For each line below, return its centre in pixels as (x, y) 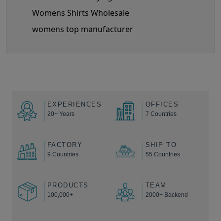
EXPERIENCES (74, 104)
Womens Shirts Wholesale (81, 13)
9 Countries (63, 154)
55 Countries (163, 154)
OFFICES (162, 104)
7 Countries (161, 114)
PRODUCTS (68, 185)
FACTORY (65, 145)
